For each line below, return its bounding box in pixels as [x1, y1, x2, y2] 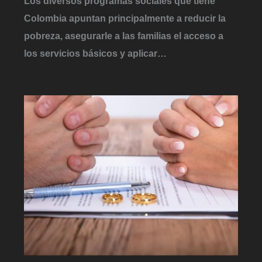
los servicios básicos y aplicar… [24, 48, 167, 59]
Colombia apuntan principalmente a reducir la [24, 13, 226, 24]
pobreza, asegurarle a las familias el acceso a [24, 30, 224, 42]
